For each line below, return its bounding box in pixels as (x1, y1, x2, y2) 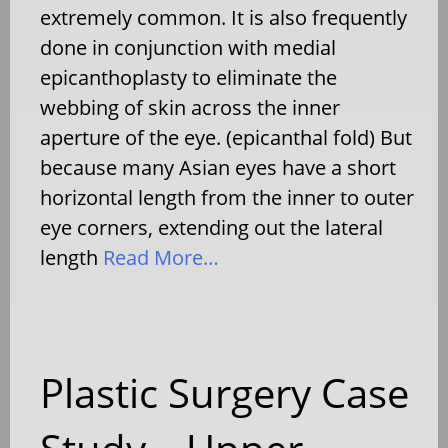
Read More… (98, 243, 219, 271)
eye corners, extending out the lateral (40, 213, 383, 241)
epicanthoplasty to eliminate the (40, 63, 337, 91)
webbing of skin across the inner (40, 93, 340, 121)
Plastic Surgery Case (40, 364, 409, 420)
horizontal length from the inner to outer (40, 183, 414, 211)
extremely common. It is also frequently (40, 3, 407, 31)
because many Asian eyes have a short (40, 153, 396, 181)
